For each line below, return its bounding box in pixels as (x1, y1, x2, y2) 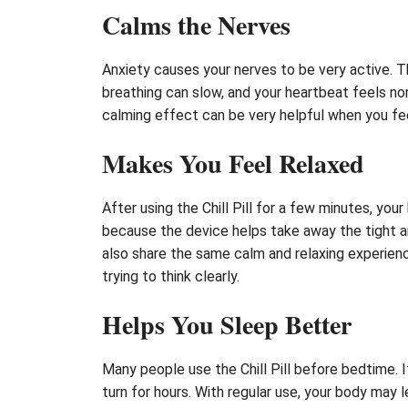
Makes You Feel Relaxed (102, 144, 364, 182)
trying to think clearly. (102, 267, 240, 285)
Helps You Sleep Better (102, 305, 352, 343)
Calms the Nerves (102, 5, 291, 44)
